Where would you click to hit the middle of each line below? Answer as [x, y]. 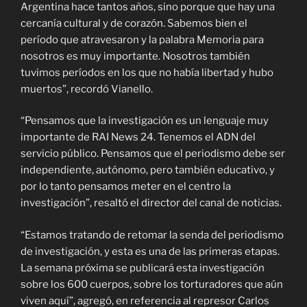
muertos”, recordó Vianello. [87, 89]
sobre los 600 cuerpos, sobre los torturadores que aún [152, 284]
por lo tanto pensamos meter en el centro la [126, 187]
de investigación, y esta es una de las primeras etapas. [150, 251]
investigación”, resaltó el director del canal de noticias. [151, 203]
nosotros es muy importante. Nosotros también [135, 56]
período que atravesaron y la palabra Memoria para [142, 39]
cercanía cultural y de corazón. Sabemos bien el [134, 23]
